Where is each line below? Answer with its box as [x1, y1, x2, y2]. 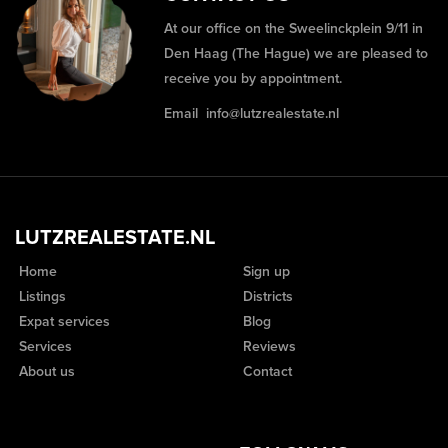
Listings [15, 288, 66, 305]
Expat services [15, 313, 110, 330]
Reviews [239, 338, 296, 355]
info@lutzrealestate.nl [206, 105, 340, 122]
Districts [239, 288, 293, 305]
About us [15, 363, 75, 380]
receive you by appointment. [164, 70, 343, 87]
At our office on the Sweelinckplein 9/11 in [164, 20, 424, 37]
